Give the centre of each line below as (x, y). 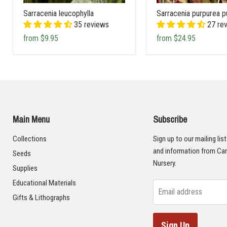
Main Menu (31, 119)
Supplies (25, 168)
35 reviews (91, 24)
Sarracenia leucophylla (59, 13)
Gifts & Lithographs (41, 197)
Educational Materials (44, 183)
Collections (30, 139)
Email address (180, 192)
